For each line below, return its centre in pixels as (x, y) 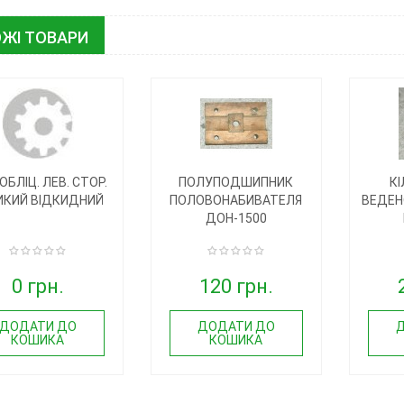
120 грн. (236, 286)
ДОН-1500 (236, 218)
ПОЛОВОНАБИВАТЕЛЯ (236, 200)
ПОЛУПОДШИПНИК (236, 182)
